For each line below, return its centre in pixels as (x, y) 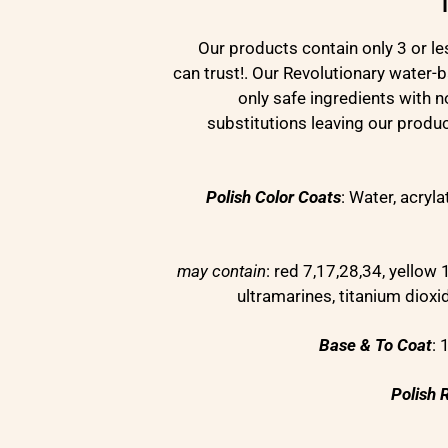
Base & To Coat (375, 344)
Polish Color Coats (273, 196)
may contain (221, 270)
